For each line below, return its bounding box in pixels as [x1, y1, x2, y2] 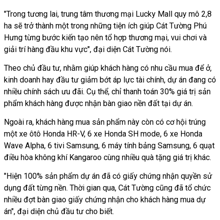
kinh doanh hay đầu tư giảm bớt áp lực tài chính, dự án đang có [4, 75, 216, 84]
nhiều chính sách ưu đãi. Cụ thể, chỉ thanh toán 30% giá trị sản [4, 86, 211, 96]
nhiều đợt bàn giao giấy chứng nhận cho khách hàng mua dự [4, 194, 206, 204]
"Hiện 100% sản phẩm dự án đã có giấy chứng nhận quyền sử [4, 171, 212, 181]
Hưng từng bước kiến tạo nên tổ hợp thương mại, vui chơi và [4, 32, 207, 42]
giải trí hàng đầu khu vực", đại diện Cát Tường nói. [4, 44, 172, 54]
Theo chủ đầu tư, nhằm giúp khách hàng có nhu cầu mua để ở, [4, 63, 212, 73]
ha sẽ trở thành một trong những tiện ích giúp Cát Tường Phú [4, 21, 207, 30]
